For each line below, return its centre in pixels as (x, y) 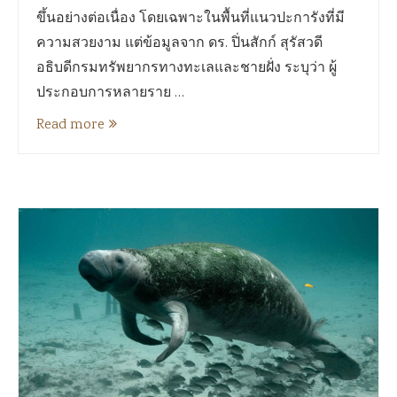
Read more (70, 125)
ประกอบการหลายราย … (110, 93)
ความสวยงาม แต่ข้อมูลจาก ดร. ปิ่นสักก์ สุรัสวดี (179, 44)
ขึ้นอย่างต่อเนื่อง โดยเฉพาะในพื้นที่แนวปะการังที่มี (191, 19)
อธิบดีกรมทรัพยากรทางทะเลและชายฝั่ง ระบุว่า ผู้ (187, 69)
